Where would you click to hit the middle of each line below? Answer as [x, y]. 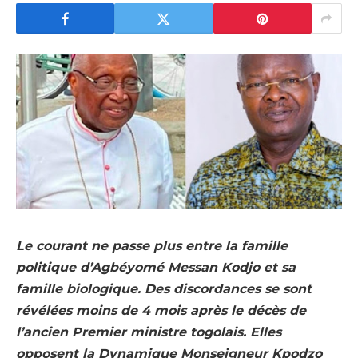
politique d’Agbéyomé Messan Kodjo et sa [156, 268]
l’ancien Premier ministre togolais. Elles [149, 332]
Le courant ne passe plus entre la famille [152, 246]
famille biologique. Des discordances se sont [164, 289]
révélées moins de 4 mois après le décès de [161, 311]
